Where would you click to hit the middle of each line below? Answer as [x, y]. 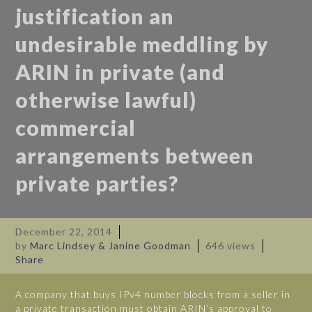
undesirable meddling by [142, 44]
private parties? [97, 184]
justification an [95, 16]
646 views [231, 246]
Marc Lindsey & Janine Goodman [111, 246]
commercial [76, 128]
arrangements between [135, 156]
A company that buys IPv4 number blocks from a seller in [153, 295]
